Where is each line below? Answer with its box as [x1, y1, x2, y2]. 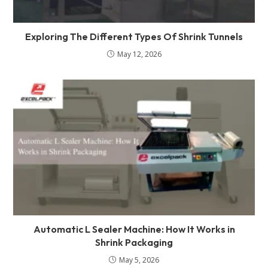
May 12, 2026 [117, 48, 162, 59]
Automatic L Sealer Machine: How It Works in [33, 223, 235, 235]
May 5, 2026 [119, 254, 159, 265]
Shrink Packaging [95, 236, 173, 248]
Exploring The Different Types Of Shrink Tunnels [25, 30, 243, 42]
